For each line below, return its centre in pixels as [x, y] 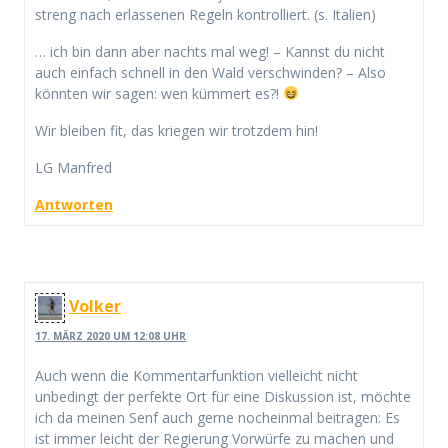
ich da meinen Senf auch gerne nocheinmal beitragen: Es [217, 417]
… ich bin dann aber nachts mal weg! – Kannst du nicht [210, 51]
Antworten [74, 204]
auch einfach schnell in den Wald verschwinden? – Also [210, 72]
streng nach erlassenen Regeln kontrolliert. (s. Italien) [205, 14]
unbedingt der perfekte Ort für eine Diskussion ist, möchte [223, 396]
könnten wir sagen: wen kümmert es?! [159, 93]
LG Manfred [73, 167]
